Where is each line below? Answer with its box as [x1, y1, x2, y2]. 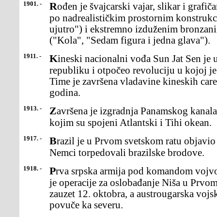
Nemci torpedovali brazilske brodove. [49, 147, 204, 158]
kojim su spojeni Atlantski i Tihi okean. [49, 117, 212, 128]
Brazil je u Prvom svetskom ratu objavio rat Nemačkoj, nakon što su [49, 135, 57, 147]
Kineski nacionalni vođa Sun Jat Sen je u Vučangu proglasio [49, 52, 58, 64]
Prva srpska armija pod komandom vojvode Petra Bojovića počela [49, 165, 56, 177]
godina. [49, 87, 80, 98]
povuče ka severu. [49, 200, 123, 210]
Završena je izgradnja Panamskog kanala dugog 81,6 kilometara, [49, 105, 57, 117]
